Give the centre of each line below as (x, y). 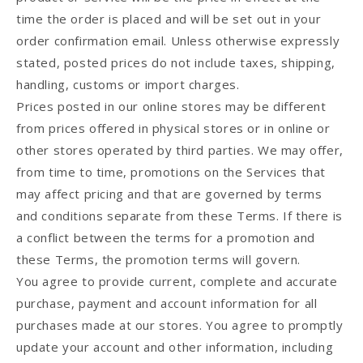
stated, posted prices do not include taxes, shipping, (176, 63)
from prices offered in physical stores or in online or (173, 128)
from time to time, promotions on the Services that (171, 172)
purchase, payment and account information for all (167, 303)
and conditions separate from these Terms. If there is (179, 216)
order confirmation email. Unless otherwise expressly (178, 41)
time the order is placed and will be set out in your (169, 19)
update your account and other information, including (175, 347)
